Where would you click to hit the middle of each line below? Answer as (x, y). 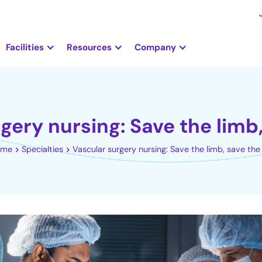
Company (155, 47)
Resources (89, 47)
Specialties (42, 149)
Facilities (25, 47)
